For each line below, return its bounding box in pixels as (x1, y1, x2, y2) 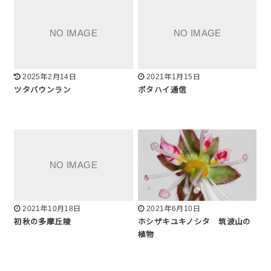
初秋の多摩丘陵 (14, 217, 71, 226)
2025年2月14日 (22, 72, 77, 81)
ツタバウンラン (14, 85, 71, 94)
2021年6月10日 (146, 204, 201, 213)
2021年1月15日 (146, 72, 201, 81)
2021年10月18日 (22, 204, 81, 213)
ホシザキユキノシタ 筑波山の (138, 217, 251, 226)
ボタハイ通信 (138, 85, 187, 94)
